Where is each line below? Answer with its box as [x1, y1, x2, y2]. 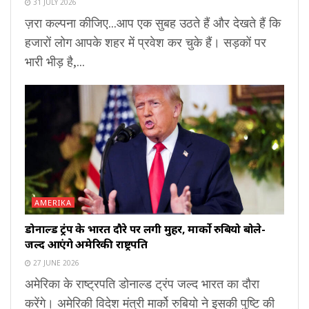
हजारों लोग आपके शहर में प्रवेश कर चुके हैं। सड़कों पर [25, 34, 266, 51]
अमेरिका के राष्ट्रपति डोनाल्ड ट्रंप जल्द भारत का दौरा [25, 275, 259, 292]
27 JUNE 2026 [31, 258, 79, 268]
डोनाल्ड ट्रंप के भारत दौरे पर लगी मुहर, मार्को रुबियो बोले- [25, 221, 266, 237]
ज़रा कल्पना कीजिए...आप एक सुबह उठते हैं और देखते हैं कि [25, 14, 281, 32]
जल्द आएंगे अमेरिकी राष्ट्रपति [25, 237, 148, 252]
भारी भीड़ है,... [25, 53, 85, 70]
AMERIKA [34, 197, 72, 208]
